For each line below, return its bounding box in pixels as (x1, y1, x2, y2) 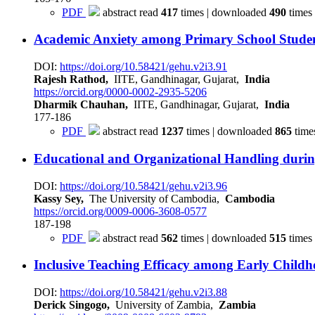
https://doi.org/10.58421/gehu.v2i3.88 (60, 285, 227, 298)
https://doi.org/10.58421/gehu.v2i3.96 (60, 179, 227, 192)
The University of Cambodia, (84, 192, 225, 205)
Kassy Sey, (34, 192, 84, 205)
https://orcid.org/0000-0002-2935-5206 (34, 86, 207, 98)
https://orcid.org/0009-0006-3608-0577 (34, 205, 207, 217)
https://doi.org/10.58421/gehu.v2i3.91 (60, 60, 227, 73)
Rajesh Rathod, (34, 73, 108, 86)
